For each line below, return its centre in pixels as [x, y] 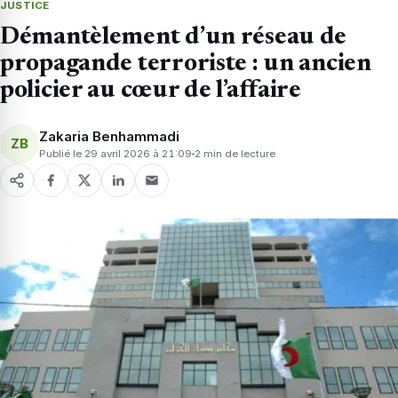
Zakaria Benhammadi [109, 136]
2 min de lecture [235, 153]
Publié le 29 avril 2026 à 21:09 [115, 153]
